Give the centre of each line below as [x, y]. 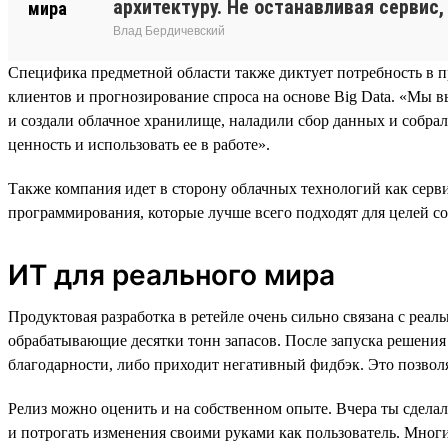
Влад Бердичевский [169, 30]
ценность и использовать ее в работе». [139, 144]
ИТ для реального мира [171, 274]
